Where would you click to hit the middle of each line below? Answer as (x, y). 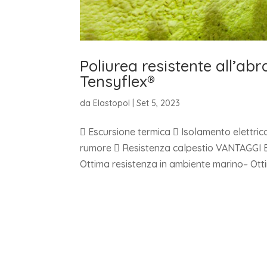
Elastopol (112, 103)
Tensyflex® (118, 82)
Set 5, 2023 (159, 103)
